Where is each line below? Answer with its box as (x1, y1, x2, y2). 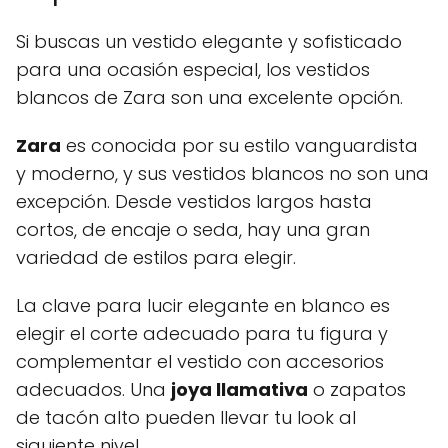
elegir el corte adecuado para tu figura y (16, 320, 388, 346)
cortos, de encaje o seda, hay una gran (16, 216, 370, 242)
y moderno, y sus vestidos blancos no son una (16, 160, 429, 186)
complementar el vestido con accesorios (16, 348, 384, 374)
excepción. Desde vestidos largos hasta (16, 188, 372, 214)
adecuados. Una (16, 376, 171, 402)
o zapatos (308, 376, 406, 402)
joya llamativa (171, 376, 308, 402)
